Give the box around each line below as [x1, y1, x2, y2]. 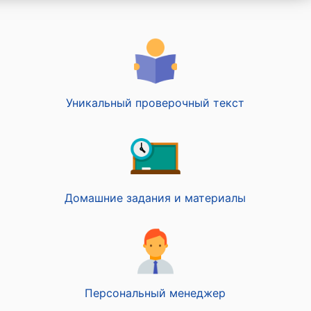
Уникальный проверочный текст [66, 96, 245, 110]
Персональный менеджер [85, 286, 226, 300]
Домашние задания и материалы [65, 191, 246, 205]
